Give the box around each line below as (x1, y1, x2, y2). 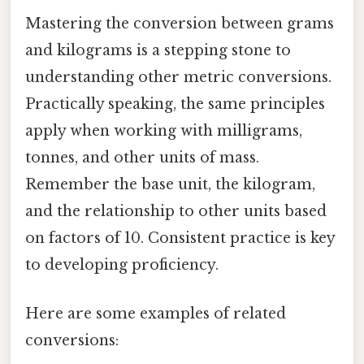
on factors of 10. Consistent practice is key (25, 229, 335, 248)
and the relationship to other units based (25, 202, 327, 221)
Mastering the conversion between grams (25, 15, 334, 33)
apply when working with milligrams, (25, 122, 302, 141)
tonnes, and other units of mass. (25, 149, 259, 167)
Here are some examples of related (25, 304, 286, 323)
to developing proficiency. (25, 256, 219, 275)
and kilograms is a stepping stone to (25, 41, 291, 60)
